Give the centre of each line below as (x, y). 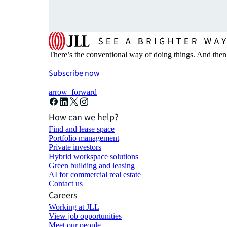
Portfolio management (84, 138)
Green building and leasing (92, 165)
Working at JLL (74, 207)
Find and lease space (82, 129)
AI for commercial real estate (95, 174)
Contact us (66, 183)
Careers (63, 195)
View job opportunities (85, 216)
